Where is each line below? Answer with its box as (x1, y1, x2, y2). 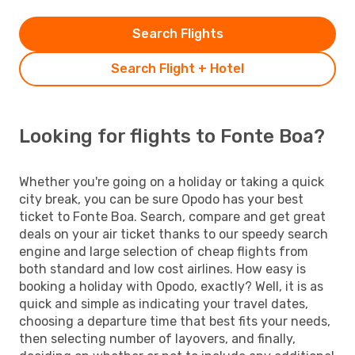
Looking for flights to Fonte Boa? (19, 124, 325, 147)
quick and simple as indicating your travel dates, (19, 296, 308, 311)
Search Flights (132, 25, 223, 41)
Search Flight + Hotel (111, 60, 244, 76)
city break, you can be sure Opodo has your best (19, 191, 303, 207)
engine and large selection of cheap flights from (19, 243, 308, 259)
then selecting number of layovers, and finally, (19, 330, 296, 346)
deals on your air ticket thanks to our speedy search (19, 226, 328, 242)
